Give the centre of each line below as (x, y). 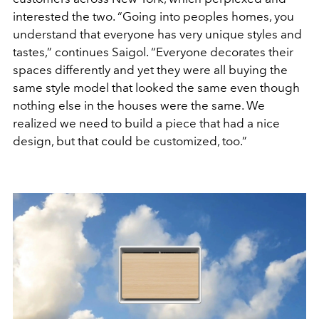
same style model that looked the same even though (156, 88)
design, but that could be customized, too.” (130, 141)
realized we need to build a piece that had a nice (146, 124)
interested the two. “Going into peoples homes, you (153, 17)
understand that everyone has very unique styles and (157, 35)
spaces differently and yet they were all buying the (150, 70)
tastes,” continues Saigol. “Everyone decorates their (153, 52)
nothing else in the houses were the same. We (139, 106)
